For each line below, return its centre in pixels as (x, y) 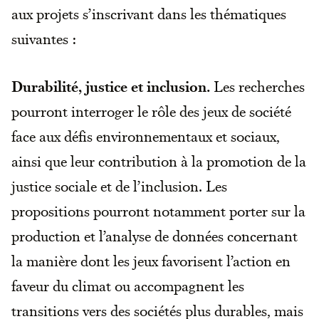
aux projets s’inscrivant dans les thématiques (149, 13)
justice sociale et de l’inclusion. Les (119, 185)
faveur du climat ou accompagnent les (128, 285)
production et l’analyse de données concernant (155, 235)
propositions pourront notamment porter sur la (158, 210)
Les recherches (257, 86)
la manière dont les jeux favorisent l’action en (151, 260)
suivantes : (44, 38)
